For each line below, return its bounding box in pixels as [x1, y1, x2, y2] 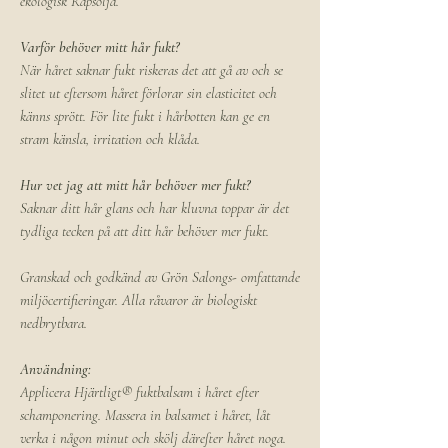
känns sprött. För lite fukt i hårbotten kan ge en [20, 107, 270, 126]
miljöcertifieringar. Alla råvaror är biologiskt [20, 291, 257, 310]
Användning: [20, 360, 91, 379]
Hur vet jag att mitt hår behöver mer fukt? [20, 176, 250, 195]
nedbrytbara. [20, 314, 87, 333]
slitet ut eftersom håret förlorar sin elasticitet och [20, 84, 277, 103]
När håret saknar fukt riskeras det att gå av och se [20, 61, 283, 80]
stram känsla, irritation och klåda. [20, 130, 200, 149]
